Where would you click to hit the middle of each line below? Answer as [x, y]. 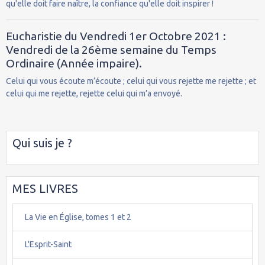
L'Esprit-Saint [48, 244]
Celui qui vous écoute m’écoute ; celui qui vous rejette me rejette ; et [131, 81]
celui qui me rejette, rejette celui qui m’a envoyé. [94, 93]
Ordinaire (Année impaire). [74, 63]
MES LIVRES [45, 188]
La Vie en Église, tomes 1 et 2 [78, 217]
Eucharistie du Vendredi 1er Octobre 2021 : [116, 36]
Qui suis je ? [42, 143]
